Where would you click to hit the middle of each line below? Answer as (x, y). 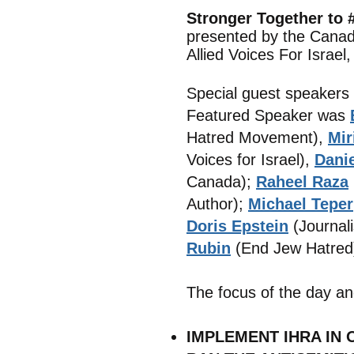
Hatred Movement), (257, 137)
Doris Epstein (237, 226)
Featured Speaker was (268, 115)
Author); (217, 204)
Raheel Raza (302, 182)
